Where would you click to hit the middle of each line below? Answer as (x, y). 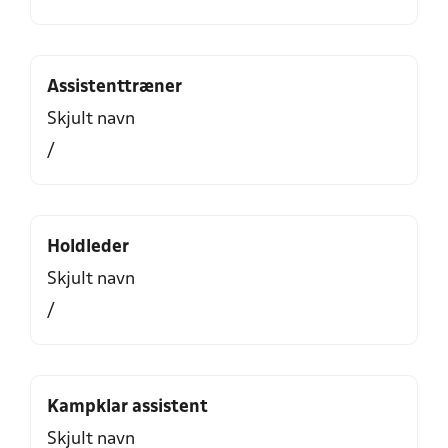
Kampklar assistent (127, 407)
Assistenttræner (114, 87)
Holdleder (88, 247)
